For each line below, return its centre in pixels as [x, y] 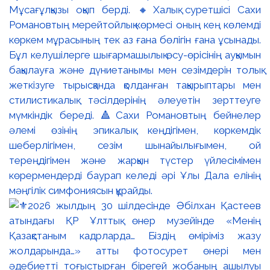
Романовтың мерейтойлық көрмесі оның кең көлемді [135, 24]
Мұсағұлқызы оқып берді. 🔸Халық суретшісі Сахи [135, 9]
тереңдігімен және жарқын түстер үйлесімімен [135, 160]
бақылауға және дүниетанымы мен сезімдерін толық [135, 70]
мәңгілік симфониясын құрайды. [81, 190]
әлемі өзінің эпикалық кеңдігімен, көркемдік [135, 130]
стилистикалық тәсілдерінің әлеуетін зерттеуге [135, 100]
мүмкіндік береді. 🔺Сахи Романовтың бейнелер [135, 115]
